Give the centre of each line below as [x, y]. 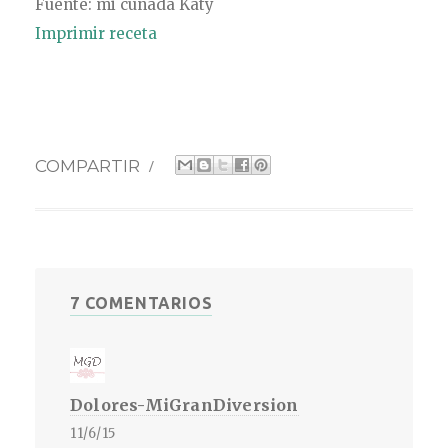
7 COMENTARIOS [141, 302]
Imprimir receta [96, 33]
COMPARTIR [89, 165]
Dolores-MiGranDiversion [184, 404]
